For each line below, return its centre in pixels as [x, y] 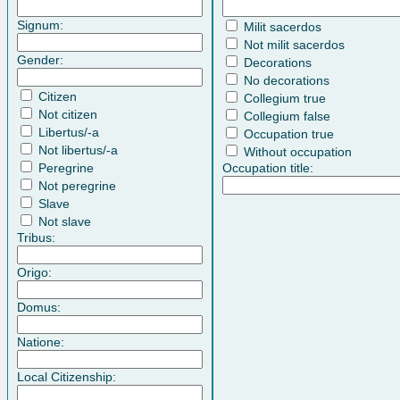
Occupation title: [268, 167]
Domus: [39, 307]
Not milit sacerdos [292, 44]
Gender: [40, 59]
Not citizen [66, 114]
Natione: [41, 342]
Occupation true [287, 133]
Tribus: [36, 237]
